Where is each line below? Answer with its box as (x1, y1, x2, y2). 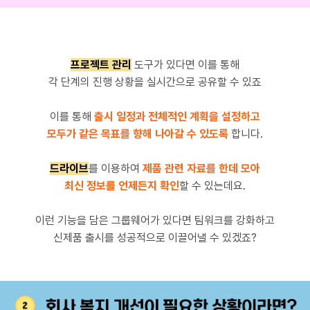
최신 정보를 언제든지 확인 (64, 179, 179, 192)
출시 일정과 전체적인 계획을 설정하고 (94, 110, 260, 123)
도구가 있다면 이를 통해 (131, 58, 239, 71)
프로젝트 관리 (71, 58, 131, 71)
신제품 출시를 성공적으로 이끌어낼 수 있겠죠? (53, 231, 257, 244)
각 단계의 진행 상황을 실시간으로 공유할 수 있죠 (48, 75, 262, 89)
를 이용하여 (89, 162, 143, 175)
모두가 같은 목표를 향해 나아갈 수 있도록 (47, 127, 228, 140)
